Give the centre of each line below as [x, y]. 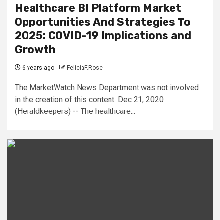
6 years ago [37, 68]
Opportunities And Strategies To [103, 22]
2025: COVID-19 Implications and [103, 35]
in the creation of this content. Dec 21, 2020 [89, 99]
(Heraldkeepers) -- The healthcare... [75, 111]
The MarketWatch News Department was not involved [107, 87]
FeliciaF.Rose [85, 68]
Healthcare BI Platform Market [98, 8]
